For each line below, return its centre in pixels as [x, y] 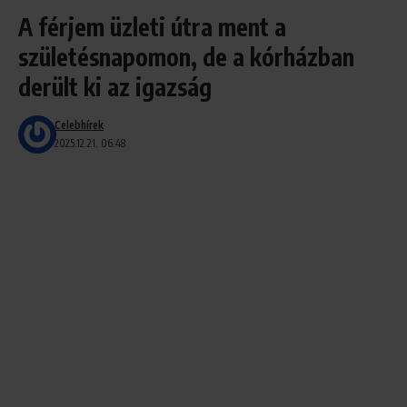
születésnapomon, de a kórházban [186, 57]
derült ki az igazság [115, 87]
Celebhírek [79, 125]
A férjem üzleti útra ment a [152, 27]
